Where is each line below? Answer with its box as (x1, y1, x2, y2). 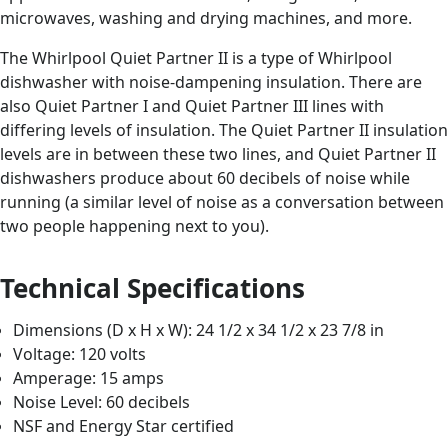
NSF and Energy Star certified (13, 415, 235, 438)
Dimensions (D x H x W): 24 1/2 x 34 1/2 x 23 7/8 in (13, 319, 385, 342)
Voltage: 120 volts (13, 343, 147, 366)
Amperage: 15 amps (13, 367, 165, 390)
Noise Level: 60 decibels (13, 391, 191, 414)
